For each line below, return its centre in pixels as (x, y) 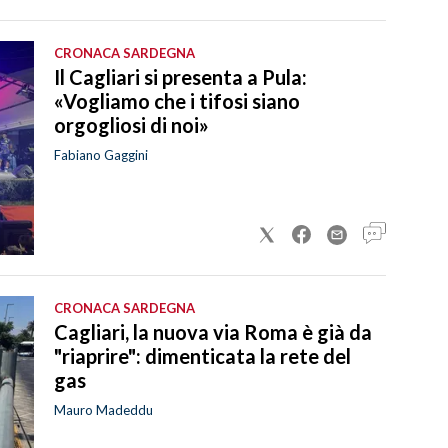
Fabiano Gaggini (101, 154)
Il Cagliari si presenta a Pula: (180, 76)
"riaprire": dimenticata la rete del (202, 355)
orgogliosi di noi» (131, 124)
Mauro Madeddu (103, 409)
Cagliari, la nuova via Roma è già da (213, 331)
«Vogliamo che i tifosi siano (177, 100)
